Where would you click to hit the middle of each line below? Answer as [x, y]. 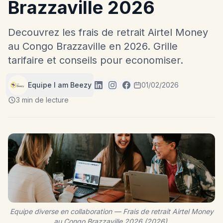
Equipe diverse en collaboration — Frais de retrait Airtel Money [111, 211]
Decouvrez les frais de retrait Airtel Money [108, 32]
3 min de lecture [42, 100]
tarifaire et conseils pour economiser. [96, 60]
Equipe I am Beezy [60, 85]
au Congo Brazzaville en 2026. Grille [93, 46]
